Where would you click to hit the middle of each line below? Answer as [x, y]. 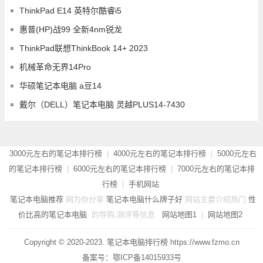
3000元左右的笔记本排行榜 [55, 153]
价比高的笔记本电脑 [53, 214]
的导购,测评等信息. [124, 214]
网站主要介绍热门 [215, 199]
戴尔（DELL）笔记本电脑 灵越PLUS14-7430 [102, 104]
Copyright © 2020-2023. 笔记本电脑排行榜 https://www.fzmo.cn [131, 242]
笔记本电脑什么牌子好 [144, 199]
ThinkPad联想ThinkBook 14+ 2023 [84, 48]
